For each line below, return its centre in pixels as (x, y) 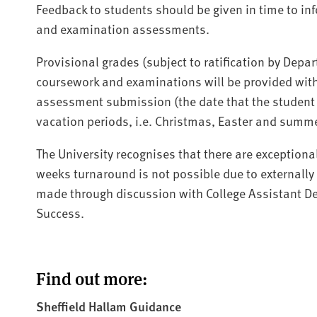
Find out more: (92, 278)
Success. (61, 212)
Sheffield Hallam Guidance (108, 306)
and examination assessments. (124, 28)
